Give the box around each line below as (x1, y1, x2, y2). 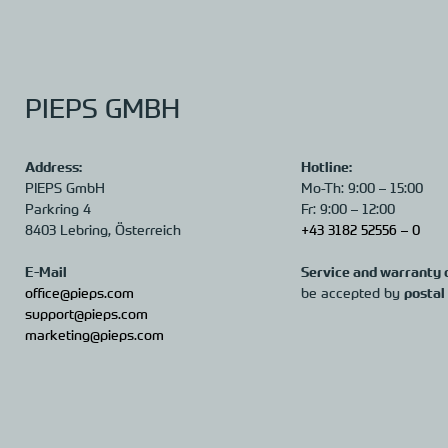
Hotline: (300, 157, 352, 175)
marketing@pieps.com (25, 325, 164, 343)
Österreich (115, 220, 181, 238)
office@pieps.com (25, 283, 134, 301)
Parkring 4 (25, 199, 91, 217)
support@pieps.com (25, 304, 148, 322)
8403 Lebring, (25, 220, 115, 238)
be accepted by (300, 283, 404, 301)
